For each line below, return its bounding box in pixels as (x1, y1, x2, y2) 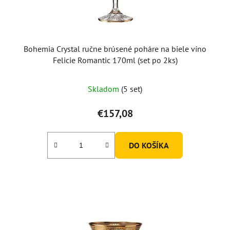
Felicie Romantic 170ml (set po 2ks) (52, 54, 178, 65)
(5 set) (121, 83, 142, 94)
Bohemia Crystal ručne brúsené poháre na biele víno (24, 43, 206, 54)
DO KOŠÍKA (129, 140, 169, 150)
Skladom (88, 83, 121, 94)
